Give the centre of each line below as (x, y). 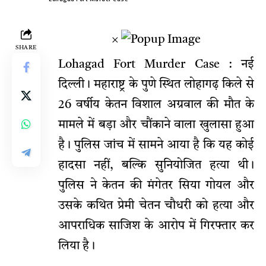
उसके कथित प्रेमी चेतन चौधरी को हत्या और (156, 206)
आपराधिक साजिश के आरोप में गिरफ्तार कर (156, 227)
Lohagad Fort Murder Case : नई (156, 65)
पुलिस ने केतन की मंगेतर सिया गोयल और (156, 186)
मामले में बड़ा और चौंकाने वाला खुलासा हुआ (156, 126)
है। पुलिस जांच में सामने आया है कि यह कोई (156, 146)
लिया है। (77, 247)
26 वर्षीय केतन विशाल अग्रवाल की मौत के (156, 105)
